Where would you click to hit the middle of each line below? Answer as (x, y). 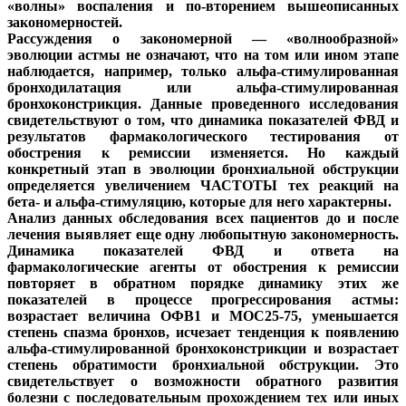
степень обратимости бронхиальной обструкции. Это (203, 365)
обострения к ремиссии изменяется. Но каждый (203, 153)
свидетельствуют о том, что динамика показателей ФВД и (203, 121)
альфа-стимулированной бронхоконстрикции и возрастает (203, 349)
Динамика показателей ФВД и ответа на (203, 251)
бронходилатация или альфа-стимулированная (203, 88)
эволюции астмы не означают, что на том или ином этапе (203, 55)
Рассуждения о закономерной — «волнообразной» (203, 39)
